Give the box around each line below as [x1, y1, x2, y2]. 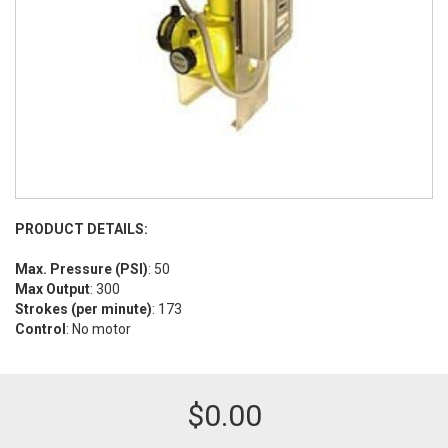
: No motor [66, 321, 131, 337]
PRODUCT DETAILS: [15, 221, 148, 237]
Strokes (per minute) [15, 301, 152, 317]
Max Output [15, 281, 90, 297]
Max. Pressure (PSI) [15, 261, 148, 277]
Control [15, 321, 66, 337]
